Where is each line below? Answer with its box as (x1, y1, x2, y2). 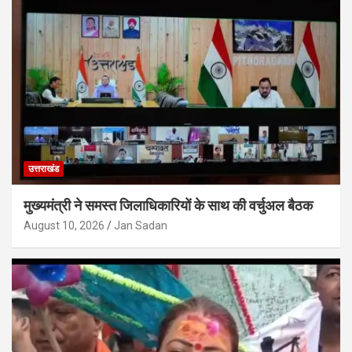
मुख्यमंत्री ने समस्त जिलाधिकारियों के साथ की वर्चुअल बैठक (24, 196, 313, 214)
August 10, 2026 (24, 218, 104, 232)
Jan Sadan (114, 218, 167, 232)
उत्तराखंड (28, 163, 59, 174)
